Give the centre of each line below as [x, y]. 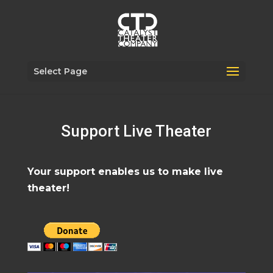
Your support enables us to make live [125, 172]
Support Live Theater [136, 131]
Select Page [60, 71]
